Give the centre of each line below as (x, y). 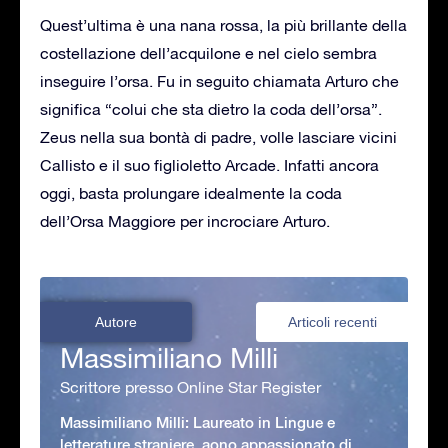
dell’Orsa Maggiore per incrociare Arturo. (185, 220)
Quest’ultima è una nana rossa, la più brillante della (223, 24)
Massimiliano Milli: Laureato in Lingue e (197, 422)
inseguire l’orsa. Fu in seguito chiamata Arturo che (219, 80)
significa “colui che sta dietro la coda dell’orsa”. (211, 108)
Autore (116, 321)
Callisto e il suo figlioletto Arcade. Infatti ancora (209, 164)
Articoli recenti (332, 321)
